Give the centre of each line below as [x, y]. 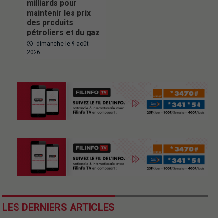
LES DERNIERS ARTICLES [59, 208]
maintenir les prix [59, 13]
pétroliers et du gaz [63, 32]
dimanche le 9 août [62, 44]
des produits [50, 22]
